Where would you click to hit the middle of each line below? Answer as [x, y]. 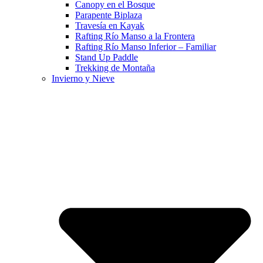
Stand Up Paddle [107, 58]
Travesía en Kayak [110, 26]
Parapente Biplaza [109, 15]
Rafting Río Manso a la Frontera [135, 36]
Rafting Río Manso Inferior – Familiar [146, 47]
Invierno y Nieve [83, 79]
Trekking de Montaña [115, 68]
